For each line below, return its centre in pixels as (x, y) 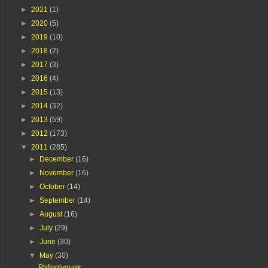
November (58, 173)
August (52, 214)
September (59, 200)
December (58, 159)
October (54, 186)
